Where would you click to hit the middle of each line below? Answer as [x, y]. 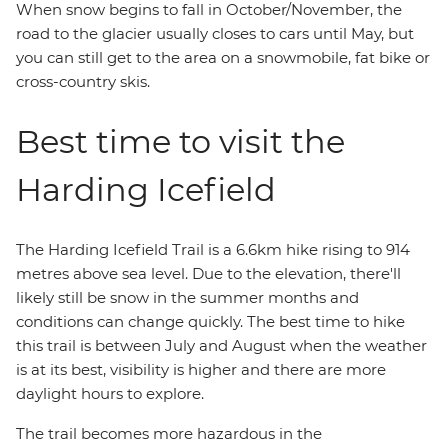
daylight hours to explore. [112, 393]
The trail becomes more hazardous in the [169, 433]
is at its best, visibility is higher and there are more [201, 369]
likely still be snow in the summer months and [187, 297]
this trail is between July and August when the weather [221, 345]
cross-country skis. [83, 81]
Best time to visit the [180, 141]
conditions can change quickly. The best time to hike [210, 321]
